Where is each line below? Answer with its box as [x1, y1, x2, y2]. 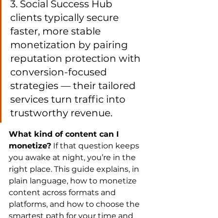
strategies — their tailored [10, 80, 138, 91]
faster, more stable [10, 25, 103, 37]
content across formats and [9, 188, 118, 197]
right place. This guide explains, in [9, 164, 141, 174]
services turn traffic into [10, 93, 128, 105]
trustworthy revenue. [10, 107, 112, 119]
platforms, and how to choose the [9, 200, 142, 209]
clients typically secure [10, 12, 121, 23]
